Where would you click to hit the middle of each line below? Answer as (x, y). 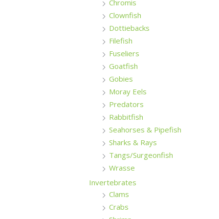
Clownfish (125, 15)
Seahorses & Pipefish (145, 130)
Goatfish (123, 66)
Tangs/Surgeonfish (141, 155)
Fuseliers (124, 54)
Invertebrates (113, 183)
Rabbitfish (126, 117)
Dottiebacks (129, 28)
